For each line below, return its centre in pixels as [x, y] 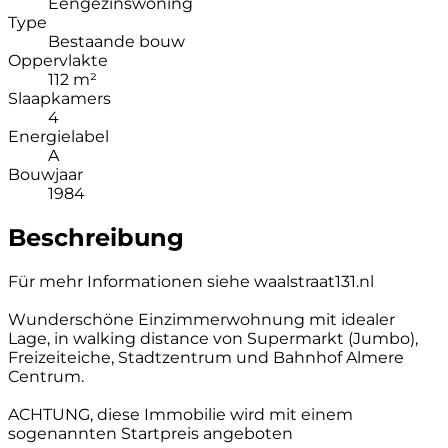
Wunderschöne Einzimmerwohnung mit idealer [201, 319]
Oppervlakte [58, 60]
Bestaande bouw [116, 41]
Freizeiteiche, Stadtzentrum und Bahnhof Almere [206, 357]
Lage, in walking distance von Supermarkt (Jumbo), [213, 338]
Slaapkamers [59, 98]
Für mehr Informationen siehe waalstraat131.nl [191, 281]
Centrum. [46, 376]
